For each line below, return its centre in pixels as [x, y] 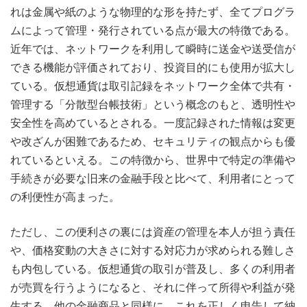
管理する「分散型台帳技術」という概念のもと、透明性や [153, 105]
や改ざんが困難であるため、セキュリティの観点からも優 [153, 142]
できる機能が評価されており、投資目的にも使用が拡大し [153, 67]
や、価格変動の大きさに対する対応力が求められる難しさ [153, 250]
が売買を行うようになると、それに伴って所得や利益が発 [153, 287]
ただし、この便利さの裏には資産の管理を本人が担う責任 [153, 232]
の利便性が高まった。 [65, 197]
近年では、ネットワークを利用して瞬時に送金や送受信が [153, 49]
